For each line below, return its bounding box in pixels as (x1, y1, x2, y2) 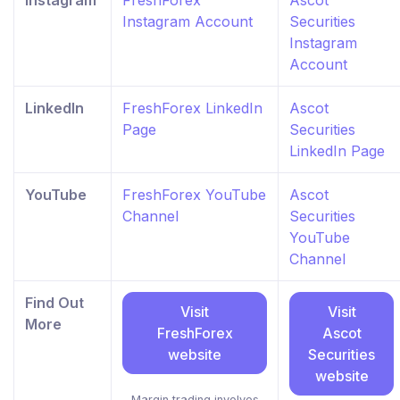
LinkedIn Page (289, 142, 385, 161)
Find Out (25, 294, 84, 312)
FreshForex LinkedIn (122, 99, 262, 118)
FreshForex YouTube (122, 186, 266, 204)
